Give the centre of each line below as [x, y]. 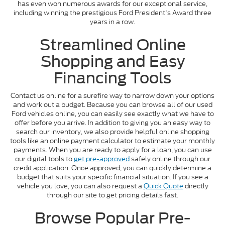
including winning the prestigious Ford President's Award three [113, 13]
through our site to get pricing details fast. [113, 195]
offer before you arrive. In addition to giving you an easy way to [113, 123]
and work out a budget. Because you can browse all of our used [113, 105]
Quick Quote [163, 186]
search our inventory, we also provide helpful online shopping [113, 132]
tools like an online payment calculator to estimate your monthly [113, 141]
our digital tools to [44, 159]
